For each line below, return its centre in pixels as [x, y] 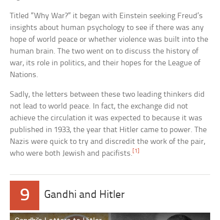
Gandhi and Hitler [85, 195]
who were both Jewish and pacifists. [71, 154]
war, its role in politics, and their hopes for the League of [105, 63]
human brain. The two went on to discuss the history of [104, 52]
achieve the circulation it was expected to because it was [106, 118]
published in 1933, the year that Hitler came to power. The [109, 130]
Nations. [24, 75]
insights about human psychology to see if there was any [107, 28]
